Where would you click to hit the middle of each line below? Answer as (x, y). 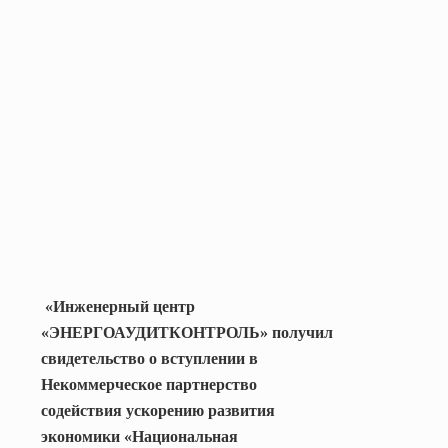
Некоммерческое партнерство (149, 384)
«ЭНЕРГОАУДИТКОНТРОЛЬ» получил (187, 332)
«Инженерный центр (120, 306)
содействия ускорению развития (158, 410)
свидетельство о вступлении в (149, 358)
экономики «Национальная (139, 436)
